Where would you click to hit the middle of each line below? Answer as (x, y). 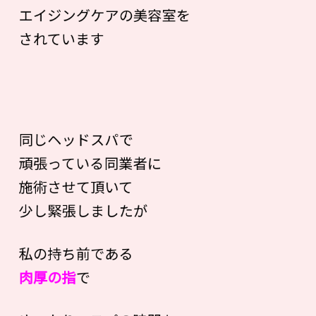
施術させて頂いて (76, 187)
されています (61, 38)
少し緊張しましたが (83, 210)
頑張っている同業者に (90, 163)
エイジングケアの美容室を (105, 15)
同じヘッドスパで (76, 139)
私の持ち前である (76, 253)
